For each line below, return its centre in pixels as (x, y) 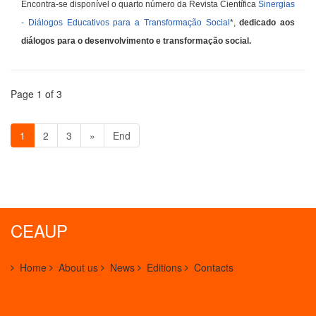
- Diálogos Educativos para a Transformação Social (126, 23)
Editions (164, 267)
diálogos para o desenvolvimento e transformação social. (136, 41)
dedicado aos (267, 23)
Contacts (214, 267)
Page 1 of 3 (36, 94)
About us (78, 267)
